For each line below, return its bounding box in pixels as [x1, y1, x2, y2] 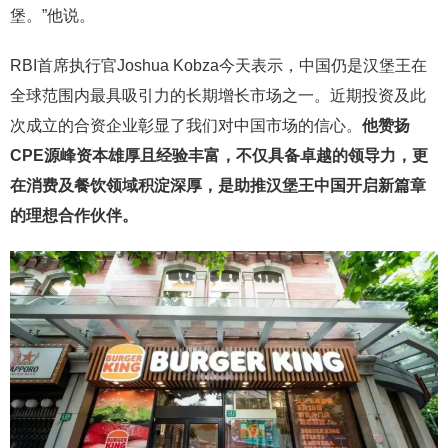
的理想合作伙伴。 [10, 207, 138, 225]
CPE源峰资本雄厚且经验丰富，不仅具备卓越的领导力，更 [10, 147, 428, 165]
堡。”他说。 [10, 7, 95, 25]
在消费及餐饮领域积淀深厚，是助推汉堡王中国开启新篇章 [10, 177, 426, 195]
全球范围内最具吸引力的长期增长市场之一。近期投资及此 [10, 87, 426, 105]
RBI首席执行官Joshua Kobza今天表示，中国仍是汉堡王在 [10, 57, 427, 75]
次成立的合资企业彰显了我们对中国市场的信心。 [10, 117, 362, 135]
